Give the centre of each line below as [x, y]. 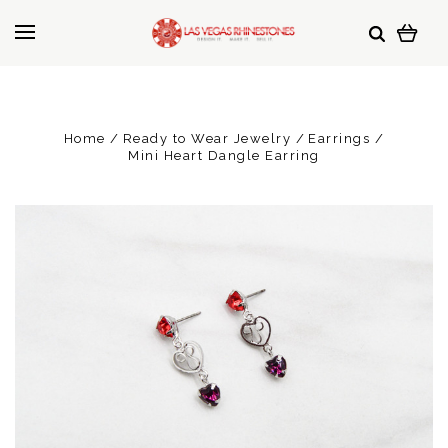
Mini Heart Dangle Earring [224, 155]
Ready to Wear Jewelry [207, 138]
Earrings [339, 138]
